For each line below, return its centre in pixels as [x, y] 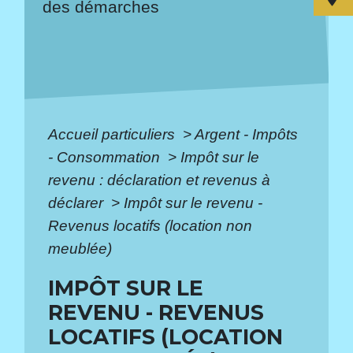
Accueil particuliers [114, 134]
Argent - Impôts [247, 134]
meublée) [80, 248]
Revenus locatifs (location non [150, 225]
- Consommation [106, 157]
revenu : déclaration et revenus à [160, 180]
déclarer [78, 203]
